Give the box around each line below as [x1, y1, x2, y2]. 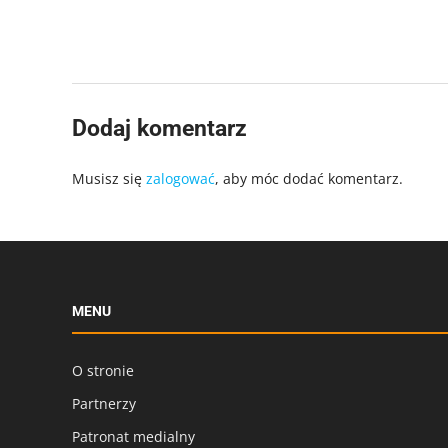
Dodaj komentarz [72, 114, 247, 142]
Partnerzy [72, 393, 136, 413]
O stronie [72, 360, 134, 380]
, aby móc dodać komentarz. [215, 168, 403, 188]
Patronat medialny [72, 426, 195, 446]
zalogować [146, 168, 215, 188]
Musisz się [72, 168, 146, 188]
